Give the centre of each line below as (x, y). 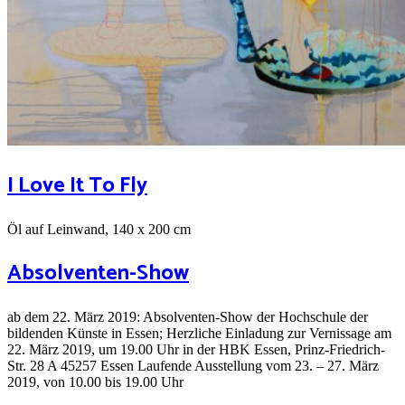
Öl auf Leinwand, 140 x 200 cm (99, 229)
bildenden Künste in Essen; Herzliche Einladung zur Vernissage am (199, 333)
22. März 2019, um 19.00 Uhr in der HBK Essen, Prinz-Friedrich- (196, 349)
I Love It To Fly (77, 185)
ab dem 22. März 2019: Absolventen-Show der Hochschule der (188, 316)
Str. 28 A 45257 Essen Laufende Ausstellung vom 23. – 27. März (193, 365)
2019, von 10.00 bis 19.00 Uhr (95, 381)
